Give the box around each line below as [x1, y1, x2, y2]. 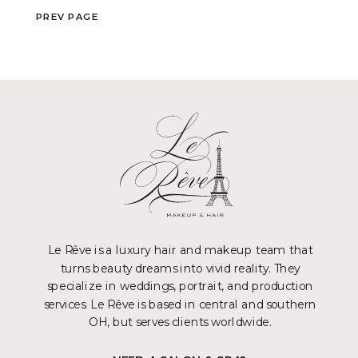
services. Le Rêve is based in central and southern [43, 296, 317, 312]
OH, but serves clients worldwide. [89, 315, 272, 330]
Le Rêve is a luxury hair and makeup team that [47, 243, 313, 258]
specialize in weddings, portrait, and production [46, 279, 314, 294]
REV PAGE [43, 10, 99, 22]
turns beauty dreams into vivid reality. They [60, 261, 300, 276]
